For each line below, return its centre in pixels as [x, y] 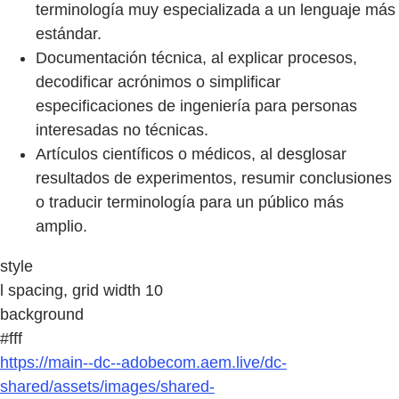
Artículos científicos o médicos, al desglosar [191, 155]
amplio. [61, 227]
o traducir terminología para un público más [190, 203]
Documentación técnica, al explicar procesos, [196, 58]
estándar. [69, 34]
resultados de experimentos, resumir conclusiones [214, 179]
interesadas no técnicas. [122, 130]
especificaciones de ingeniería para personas [196, 106]
